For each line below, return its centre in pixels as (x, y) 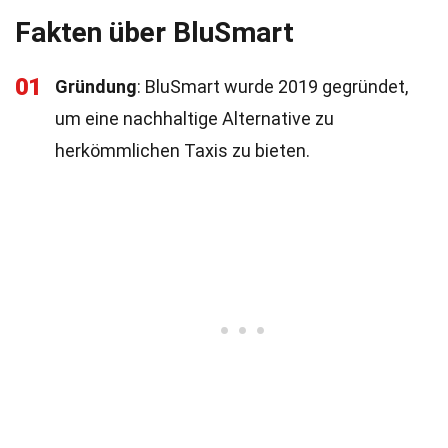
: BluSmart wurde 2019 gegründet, (272, 86)
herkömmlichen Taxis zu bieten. (182, 150)
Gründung (96, 86)
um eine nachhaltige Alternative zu (194, 118)
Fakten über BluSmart (154, 32)
